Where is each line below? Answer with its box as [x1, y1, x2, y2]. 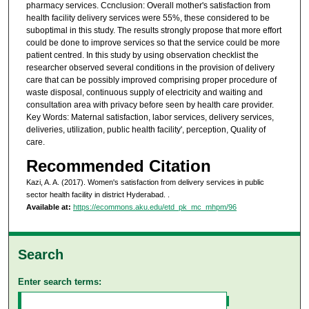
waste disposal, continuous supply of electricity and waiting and [26, 87, 263, 97]
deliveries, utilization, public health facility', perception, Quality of [26, 124, 266, 134]
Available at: [26, 203, 71, 212]
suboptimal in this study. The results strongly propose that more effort [26, 25, 281, 35]
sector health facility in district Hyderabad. [26, 190, 168, 199]
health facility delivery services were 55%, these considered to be [26, 12, 270, 23]
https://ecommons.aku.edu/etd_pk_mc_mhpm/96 [72, 203, 237, 212]
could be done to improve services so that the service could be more [26, 37, 280, 48]
